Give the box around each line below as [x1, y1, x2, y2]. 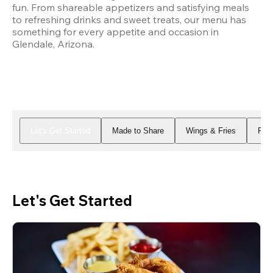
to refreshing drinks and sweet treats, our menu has [12, 13, 246, 26]
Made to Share [112, 126, 164, 135]
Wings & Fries [186, 126, 236, 135]
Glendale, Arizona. [12, 38, 94, 51]
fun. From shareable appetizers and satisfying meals [12, 1, 249, 14]
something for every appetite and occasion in [12, 26, 219, 38]
